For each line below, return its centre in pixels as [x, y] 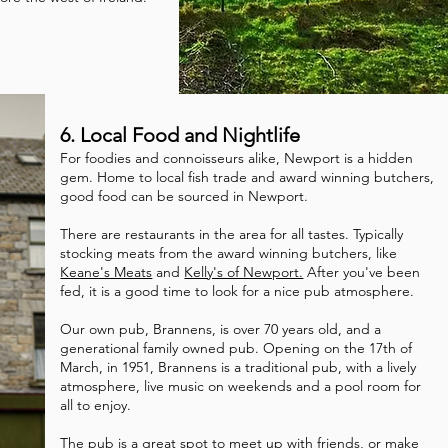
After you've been [362, 272]
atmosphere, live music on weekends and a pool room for [241, 386]
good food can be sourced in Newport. [184, 196]
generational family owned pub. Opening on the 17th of [236, 348]
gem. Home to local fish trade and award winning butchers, [247, 177]
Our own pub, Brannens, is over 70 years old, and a [221, 329]
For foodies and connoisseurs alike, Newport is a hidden [237, 158]
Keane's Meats [106, 272]
